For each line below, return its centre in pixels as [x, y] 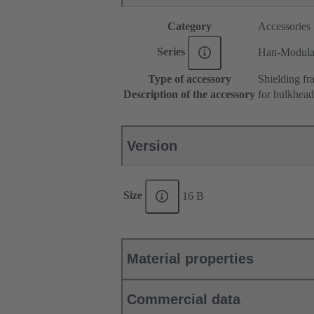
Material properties [190, 259]
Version [152, 146]
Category [189, 27]
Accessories [284, 27]
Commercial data [184, 300]
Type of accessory [189, 79]
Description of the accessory [189, 95]
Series [172, 52]
